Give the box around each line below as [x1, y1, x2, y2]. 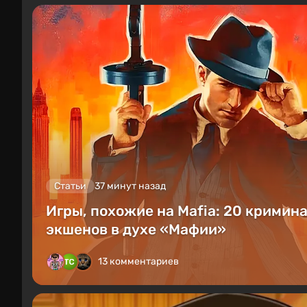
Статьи [54, 180, 86, 193]
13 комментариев [98, 256, 179, 268]
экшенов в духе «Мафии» [46, 221, 226, 238]
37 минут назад [95, 180, 166, 193]
